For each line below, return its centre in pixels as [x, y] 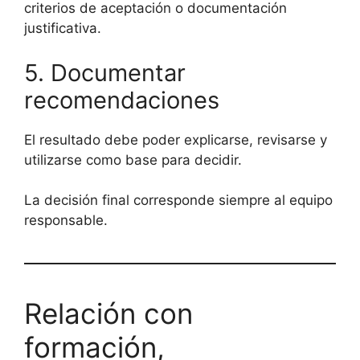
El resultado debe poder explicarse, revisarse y [176, 139]
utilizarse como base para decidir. [133, 160]
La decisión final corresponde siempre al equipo [178, 200]
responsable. [66, 220]
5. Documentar [105, 72]
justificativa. [63, 28]
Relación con [108, 313]
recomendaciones [122, 100]
